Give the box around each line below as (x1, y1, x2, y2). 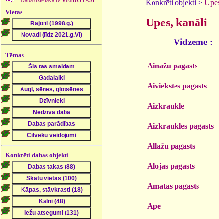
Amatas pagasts (147, 181, 199, 190)
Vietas (5, 8, 23, 16)
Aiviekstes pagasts (147, 81, 207, 90)
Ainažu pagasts (147, 61, 197, 70)
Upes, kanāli (146, 16, 207, 29)
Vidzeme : (173, 36, 213, 47)
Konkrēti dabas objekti (5, 152, 69, 159)
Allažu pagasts (147, 141, 195, 150)
